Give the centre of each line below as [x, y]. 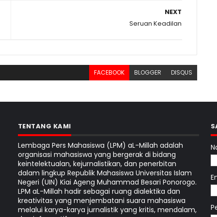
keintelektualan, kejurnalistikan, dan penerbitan [97, 164]
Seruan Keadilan [156, 23]
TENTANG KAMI [44, 126]
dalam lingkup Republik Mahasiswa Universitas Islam [105, 173]
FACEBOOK [109, 72]
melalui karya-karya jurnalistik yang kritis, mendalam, [107, 210]
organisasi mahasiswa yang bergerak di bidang [97, 155]
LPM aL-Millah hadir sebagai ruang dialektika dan [99, 191]
